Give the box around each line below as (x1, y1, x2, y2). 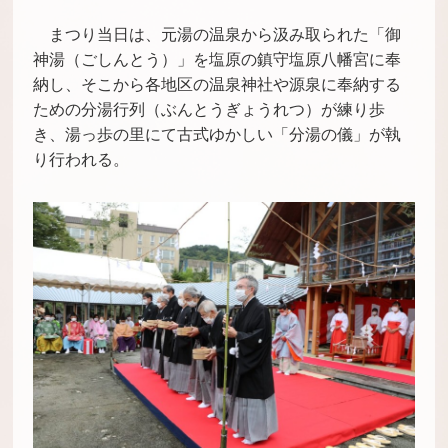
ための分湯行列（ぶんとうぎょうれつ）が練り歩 (33, 100, 386, 118)
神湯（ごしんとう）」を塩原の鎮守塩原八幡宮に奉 (33, 50, 402, 68)
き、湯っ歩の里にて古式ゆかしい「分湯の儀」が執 (33, 125, 402, 143)
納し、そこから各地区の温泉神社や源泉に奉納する (33, 75, 402, 93)
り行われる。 (33, 150, 130, 168)
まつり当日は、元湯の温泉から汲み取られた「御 (49, 25, 402, 43)
